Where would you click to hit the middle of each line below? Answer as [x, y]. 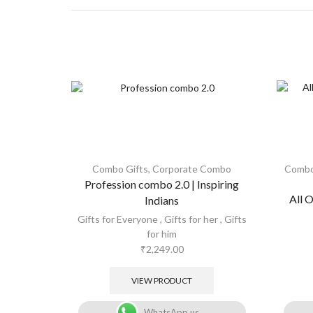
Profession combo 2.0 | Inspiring [162, 184]
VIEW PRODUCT [162, 280]
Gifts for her [191, 219]
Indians [162, 200]
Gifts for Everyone [117, 219]
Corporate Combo [192, 169]
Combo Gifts [121, 169]
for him [162, 234]
